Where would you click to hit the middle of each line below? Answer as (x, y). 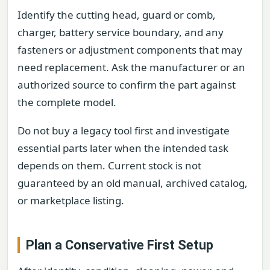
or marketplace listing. (71, 201)
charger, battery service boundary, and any (121, 33)
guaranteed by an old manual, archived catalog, (133, 183)
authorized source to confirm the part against (127, 85)
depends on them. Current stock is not (109, 166)
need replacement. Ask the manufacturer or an (131, 67)
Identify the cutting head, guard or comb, (117, 15)
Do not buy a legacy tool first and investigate (124, 131)
